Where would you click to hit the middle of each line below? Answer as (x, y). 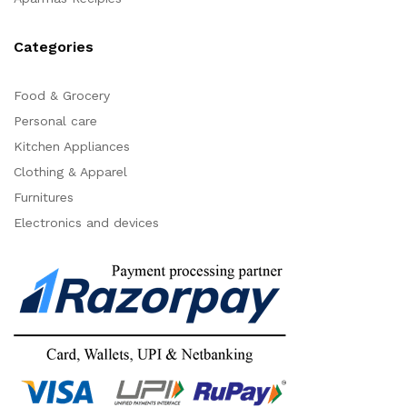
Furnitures (44, 198)
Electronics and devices (86, 223)
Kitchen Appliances (72, 147)
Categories (54, 47)
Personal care (55, 121)
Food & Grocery (62, 96)
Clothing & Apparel (70, 172)
